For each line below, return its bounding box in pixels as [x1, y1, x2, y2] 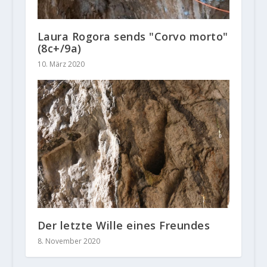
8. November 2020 [37, 235, 100, 246]
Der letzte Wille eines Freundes [37, 218, 210, 232]
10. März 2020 [37, 58, 85, 69]
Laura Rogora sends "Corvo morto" [37, 29, 228, 44]
